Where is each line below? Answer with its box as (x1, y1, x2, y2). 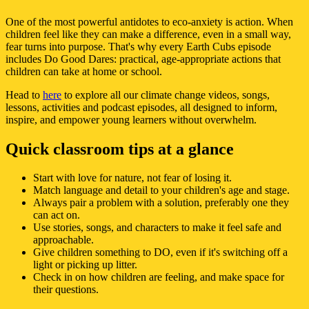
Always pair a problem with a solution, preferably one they (33, 197, 289, 209)
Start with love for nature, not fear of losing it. (33, 172, 232, 184)
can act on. (33, 209, 80, 221)
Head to (6, 88, 43, 101)
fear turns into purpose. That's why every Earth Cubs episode (6, 40, 271, 52)
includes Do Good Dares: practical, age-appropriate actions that (6, 52, 281, 65)
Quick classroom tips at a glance (6, 139, 234, 158)
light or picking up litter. (33, 259, 137, 271)
